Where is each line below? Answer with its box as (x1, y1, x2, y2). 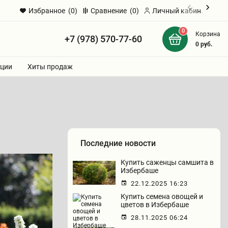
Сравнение (91, 6, 128, 15)
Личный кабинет (152, 6, 208, 15)
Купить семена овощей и (121, 192, 203, 201)
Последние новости (80, 138, 156, 148)
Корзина (195, 30, 220, 38)
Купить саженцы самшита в (121, 158, 214, 166)
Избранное (28, 6, 65, 15)
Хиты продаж (27, 63, 73, 71)
